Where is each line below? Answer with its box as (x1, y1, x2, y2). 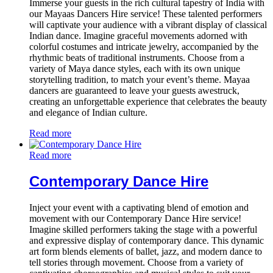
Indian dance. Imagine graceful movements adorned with (29, 30, 247, 41)
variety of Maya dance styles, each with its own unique (29, 63, 240, 74)
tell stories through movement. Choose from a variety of (29, 257, 243, 268)
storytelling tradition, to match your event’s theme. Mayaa (29, 74, 250, 85)
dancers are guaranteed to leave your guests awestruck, (29, 85, 239, 96)
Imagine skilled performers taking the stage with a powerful (29, 224, 257, 235)
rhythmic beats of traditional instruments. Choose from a (29, 52, 244, 63)
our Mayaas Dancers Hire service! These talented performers (29, 9, 262, 19)
